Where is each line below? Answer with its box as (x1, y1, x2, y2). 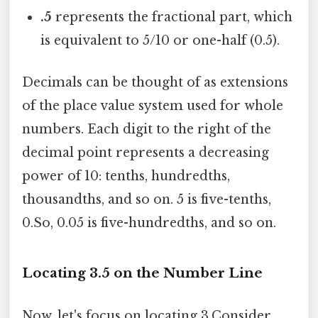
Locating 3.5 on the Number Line (22, 265, 263, 282)
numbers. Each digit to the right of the (22, 121, 271, 138)
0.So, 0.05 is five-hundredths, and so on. (22, 215, 276, 231)
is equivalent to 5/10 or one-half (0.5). (40, 33, 280, 49)
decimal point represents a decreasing (22, 145, 269, 161)
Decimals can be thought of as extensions (22, 75, 288, 91)
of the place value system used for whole (22, 98, 283, 114)
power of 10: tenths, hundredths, (22, 168, 230, 185)
